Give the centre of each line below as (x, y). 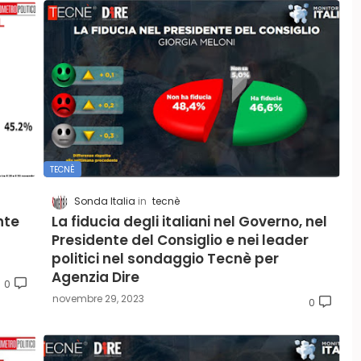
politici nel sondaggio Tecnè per (165, 259)
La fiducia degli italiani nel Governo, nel (189, 222)
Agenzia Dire (95, 278)
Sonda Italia (105, 201)
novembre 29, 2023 (98, 299)
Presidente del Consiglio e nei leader (180, 241)
